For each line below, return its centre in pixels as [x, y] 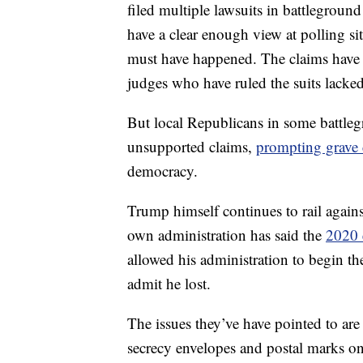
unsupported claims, [192, 147]
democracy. [162, 171]
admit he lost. [169, 284]
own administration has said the [226, 235]
